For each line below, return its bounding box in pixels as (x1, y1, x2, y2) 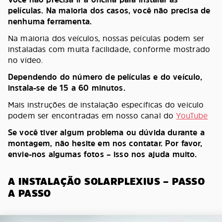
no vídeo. (8, 55, 44, 65)
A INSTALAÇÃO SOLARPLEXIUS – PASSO (8, 174, 205, 188)
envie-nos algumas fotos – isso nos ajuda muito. (8, 149, 197, 160)
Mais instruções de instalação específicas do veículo (8, 99, 204, 110)
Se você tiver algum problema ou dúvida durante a (8, 127, 205, 138)
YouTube (176, 110, 208, 121)
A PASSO (8, 186, 51, 200)
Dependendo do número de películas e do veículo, (8, 71, 203, 82)
